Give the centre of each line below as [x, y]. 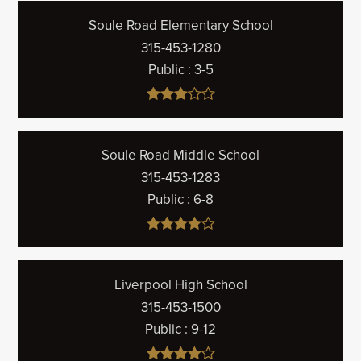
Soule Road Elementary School [180, 25]
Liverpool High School [180, 284]
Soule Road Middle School [180, 155]
